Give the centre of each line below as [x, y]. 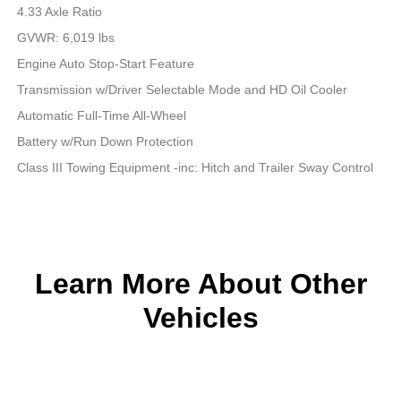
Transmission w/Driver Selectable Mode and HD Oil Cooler [183, 90]
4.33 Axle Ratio [60, 12]
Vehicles [200, 318]
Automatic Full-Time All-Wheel [102, 116]
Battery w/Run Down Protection [106, 142]
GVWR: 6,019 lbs [66, 38]
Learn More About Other [200, 284]
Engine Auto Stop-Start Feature [106, 64]
